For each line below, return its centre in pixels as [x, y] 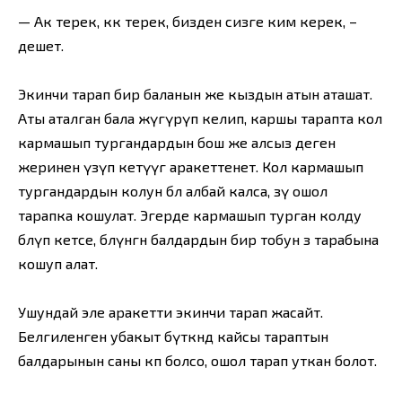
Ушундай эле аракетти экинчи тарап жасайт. [170, 312]
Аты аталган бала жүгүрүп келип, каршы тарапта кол [200, 118]
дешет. [41, 45]
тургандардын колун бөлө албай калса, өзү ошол [173, 191]
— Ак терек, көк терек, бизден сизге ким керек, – [188, 21]
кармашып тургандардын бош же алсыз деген [177, 143]
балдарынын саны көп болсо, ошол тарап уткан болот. [197, 361]
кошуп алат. [58, 264]
